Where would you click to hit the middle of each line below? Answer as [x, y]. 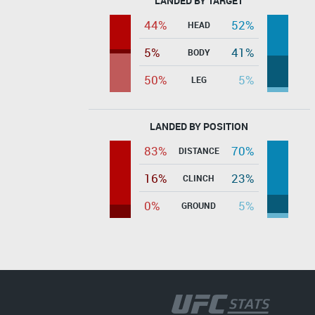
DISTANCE [199, 150]
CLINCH [199, 178]
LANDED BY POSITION [199, 126]
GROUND [199, 205]
